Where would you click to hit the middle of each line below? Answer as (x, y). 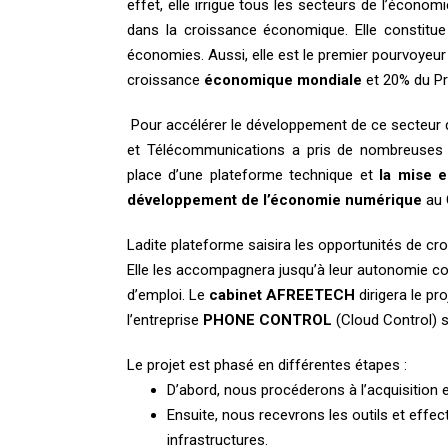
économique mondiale (283, 79)
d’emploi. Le (168, 294)
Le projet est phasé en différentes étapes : (267, 364)
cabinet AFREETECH (284, 294)
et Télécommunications (206, 149)
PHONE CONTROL (267, 319)
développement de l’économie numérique (274, 199)
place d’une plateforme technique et (253, 174)
